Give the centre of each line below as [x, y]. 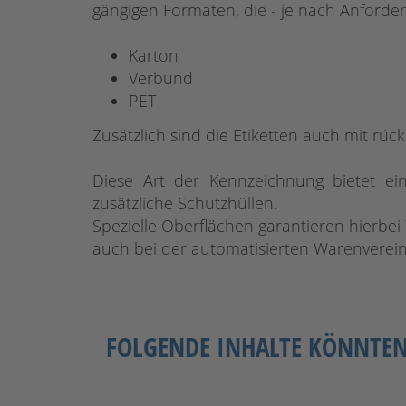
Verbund [161, 78]
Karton [154, 55]
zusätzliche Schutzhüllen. [185, 203]
